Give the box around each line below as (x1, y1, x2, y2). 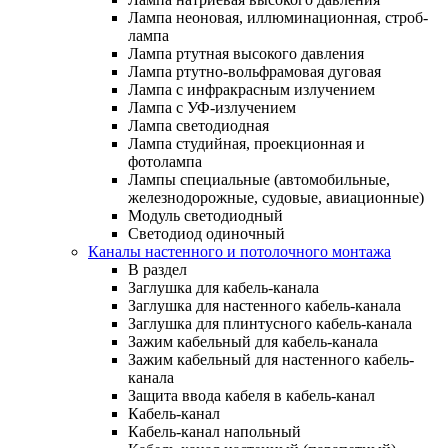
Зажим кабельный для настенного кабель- (128, 350, 414, 368)
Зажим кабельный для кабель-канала (128, 332, 378, 350)
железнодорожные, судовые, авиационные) (128, 188, 424, 206)
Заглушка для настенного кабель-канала (128, 296, 401, 314)
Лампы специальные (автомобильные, (128, 170, 390, 188)
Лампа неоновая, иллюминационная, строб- (128, 8, 428, 26)
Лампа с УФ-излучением (128, 98, 296, 116)
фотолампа (128, 152, 202, 170)
